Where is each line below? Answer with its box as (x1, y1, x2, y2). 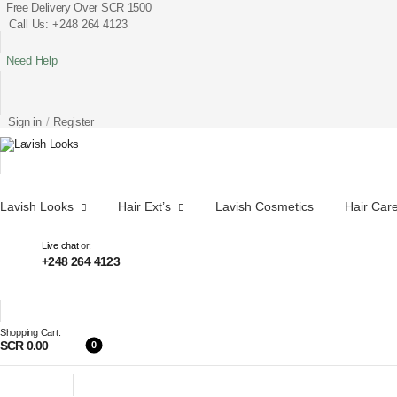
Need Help (6, 54, 58, 68)
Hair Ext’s (118, 199, 171, 214)
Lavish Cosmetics (215, 199, 314, 214)
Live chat (42, 240, 79, 251)
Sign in (8, 115, 42, 128)
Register (53, 115, 94, 128)
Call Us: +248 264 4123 (9, 18, 128, 31)
